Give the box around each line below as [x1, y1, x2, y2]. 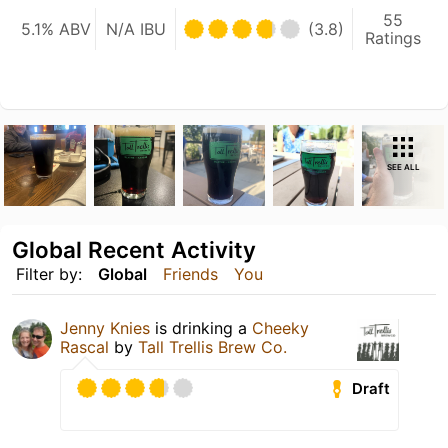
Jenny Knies [60, 318, 150, 339]
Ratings [364, 27, 421, 48]
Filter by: [16, 264, 82, 285]
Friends [163, 264, 218, 285]
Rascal [60, 337, 109, 358]
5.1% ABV [20, 18, 91, 39]
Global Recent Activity [12, 236, 256, 264]
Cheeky [252, 318, 309, 339]
